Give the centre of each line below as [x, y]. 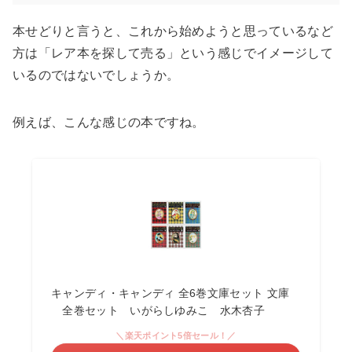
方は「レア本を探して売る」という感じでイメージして [173, 53]
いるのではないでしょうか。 [96, 75]
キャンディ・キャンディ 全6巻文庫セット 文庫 [170, 293]
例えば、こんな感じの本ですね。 [109, 123]
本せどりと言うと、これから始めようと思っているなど [173, 31]
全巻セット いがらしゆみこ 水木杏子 [158, 311]
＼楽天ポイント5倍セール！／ [176, 336]
